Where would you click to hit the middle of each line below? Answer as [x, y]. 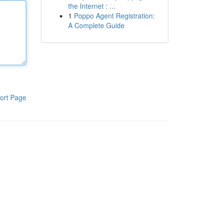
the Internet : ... [91, 6]
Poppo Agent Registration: [114, 16]
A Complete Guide [96, 25]
